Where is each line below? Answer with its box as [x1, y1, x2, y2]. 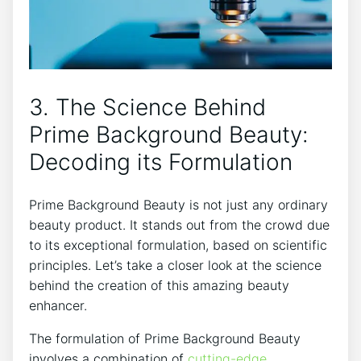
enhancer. [29, 297, 87, 313]
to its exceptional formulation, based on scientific [29, 236, 327, 253]
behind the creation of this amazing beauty [29, 276, 289, 293]
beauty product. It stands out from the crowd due [29, 216, 330, 233]
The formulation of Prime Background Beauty [29, 330, 301, 346]
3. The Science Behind [29, 93, 266, 122]
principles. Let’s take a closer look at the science [29, 256, 322, 273]
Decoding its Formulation [29, 148, 293, 176]
